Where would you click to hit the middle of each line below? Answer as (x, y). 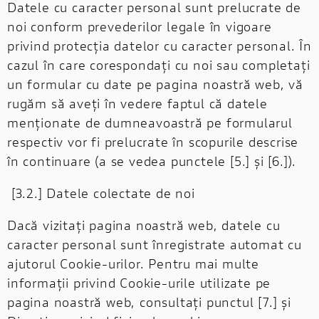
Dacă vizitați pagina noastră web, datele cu (144, 225)
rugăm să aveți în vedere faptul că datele (137, 103)
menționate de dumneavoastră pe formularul (150, 122)
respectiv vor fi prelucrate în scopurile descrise (153, 141)
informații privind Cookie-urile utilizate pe (139, 282)
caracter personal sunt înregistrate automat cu (155, 244)
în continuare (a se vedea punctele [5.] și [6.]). (152, 161)
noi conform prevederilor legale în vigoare (140, 26)
